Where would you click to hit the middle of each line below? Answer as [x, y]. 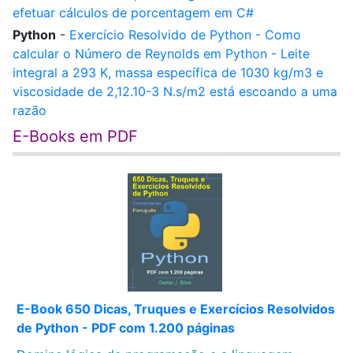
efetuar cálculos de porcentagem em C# [133, 13]
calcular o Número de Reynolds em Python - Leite [161, 54]
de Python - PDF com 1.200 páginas [126, 328]
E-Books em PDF [75, 136]
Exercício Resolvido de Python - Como [185, 35]
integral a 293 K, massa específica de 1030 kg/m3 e [168, 72]
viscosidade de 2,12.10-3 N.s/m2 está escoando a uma [175, 91]
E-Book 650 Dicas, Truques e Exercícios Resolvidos [176, 309]
